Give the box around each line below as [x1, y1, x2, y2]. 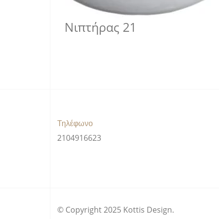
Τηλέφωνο [57, 119, 93, 128]
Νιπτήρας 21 [65, 18, 136, 35]
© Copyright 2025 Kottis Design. [57, 204, 174, 215]
